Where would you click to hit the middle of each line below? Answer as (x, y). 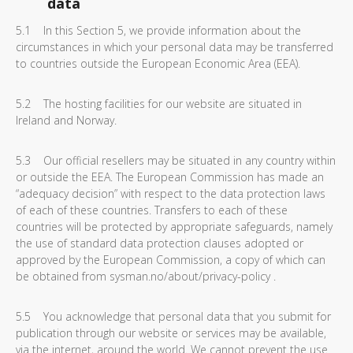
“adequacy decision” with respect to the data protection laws (171, 193)
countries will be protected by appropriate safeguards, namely (174, 227)
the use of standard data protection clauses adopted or (160, 243)
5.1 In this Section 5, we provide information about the (158, 30)
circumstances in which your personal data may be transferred (175, 47)
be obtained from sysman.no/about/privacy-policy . (146, 276)
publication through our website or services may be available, (171, 333)
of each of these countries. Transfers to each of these (152, 210)
